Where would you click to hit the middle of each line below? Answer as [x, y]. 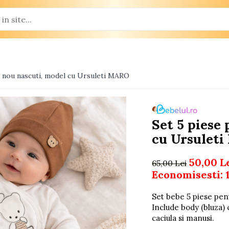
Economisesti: [189, 175]
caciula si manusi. [183, 218]
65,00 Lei [169, 163]
